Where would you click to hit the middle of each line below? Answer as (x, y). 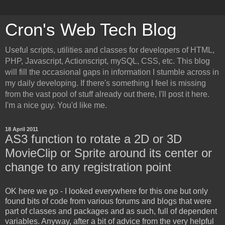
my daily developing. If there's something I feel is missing (105, 83)
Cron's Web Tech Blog (91, 30)
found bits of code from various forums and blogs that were (108, 201)
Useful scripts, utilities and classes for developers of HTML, (110, 50)
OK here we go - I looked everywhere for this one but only (106, 191)
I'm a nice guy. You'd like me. (56, 105)
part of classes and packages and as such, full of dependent (111, 211)
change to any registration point (88, 167)
